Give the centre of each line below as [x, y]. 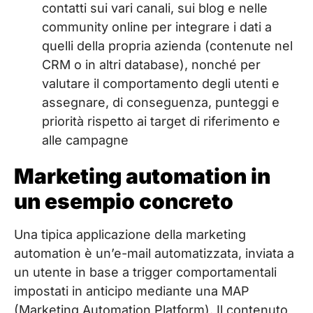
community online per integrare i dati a [157, 27]
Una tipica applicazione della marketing [130, 235]
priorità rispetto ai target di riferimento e [161, 122]
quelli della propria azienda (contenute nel [167, 46]
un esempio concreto [124, 202]
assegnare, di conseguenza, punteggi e [161, 103]
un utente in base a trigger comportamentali [145, 272]
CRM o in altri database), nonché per [151, 65]
